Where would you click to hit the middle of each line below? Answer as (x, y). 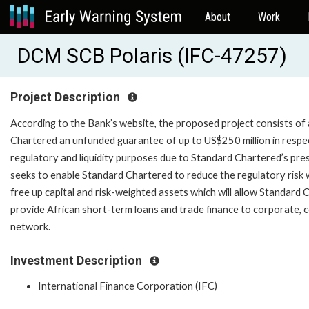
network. (30, 226)
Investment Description (78, 260)
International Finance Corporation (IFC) (128, 286)
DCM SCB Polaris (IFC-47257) (152, 56)
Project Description (67, 97)
